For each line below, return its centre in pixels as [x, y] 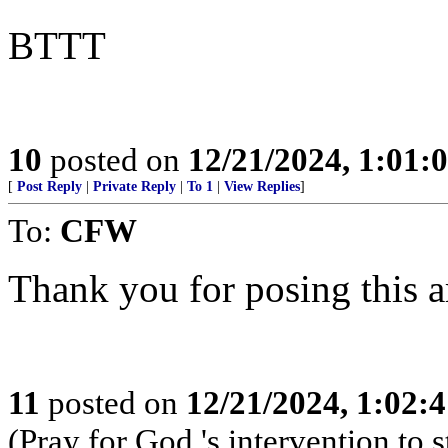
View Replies [262, 186]
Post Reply [49, 186]
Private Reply [134, 186]
